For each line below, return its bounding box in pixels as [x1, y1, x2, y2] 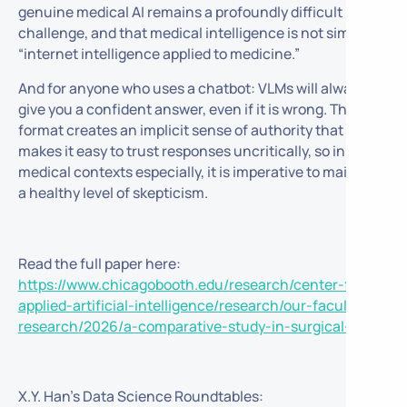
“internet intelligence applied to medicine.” [17, 43, 305, 64]
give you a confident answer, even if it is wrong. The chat [17, 99, 389, 120]
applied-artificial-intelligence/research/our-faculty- [17, 294, 366, 315]
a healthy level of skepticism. [17, 183, 208, 203]
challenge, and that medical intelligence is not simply [17, 22, 369, 43]
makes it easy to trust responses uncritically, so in [17, 141, 345, 162]
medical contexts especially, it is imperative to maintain [17, 162, 382, 183]
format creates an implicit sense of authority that [17, 120, 343, 141]
